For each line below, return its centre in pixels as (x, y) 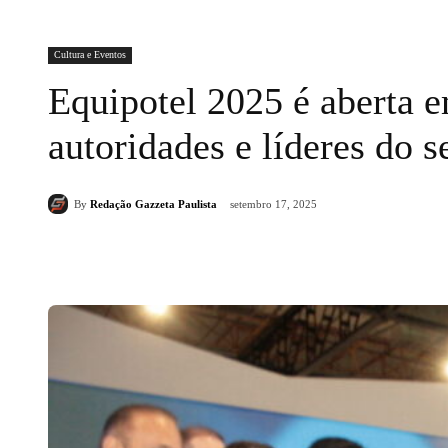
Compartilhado (132, 256)
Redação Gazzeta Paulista (153, 203)
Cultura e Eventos (90, 54)
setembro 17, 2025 (273, 204)
